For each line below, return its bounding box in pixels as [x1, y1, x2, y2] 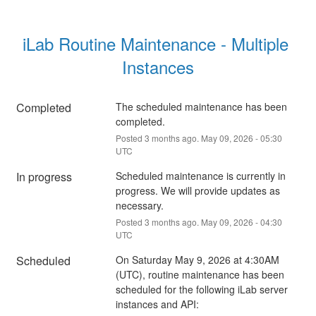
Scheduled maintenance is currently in [115, 168, 286, 183]
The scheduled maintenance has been [115, 99, 287, 114]
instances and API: [115, 296, 199, 311]
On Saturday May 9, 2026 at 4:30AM [115, 252, 279, 267]
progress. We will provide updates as [115, 183, 280, 197]
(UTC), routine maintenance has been [115, 267, 284, 281]
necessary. [115, 197, 164, 212]
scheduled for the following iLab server [115, 281, 288, 296]
